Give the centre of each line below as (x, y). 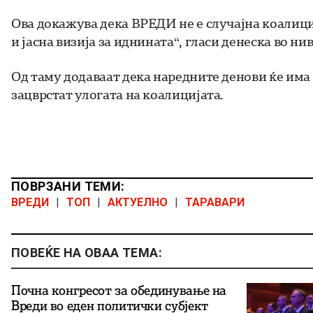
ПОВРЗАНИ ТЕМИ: (68, 186)
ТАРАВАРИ (215, 202)
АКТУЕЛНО (138, 202)
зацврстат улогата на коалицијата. (118, 94)
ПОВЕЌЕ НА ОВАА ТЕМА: (87, 252)
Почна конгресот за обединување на (119, 290)
